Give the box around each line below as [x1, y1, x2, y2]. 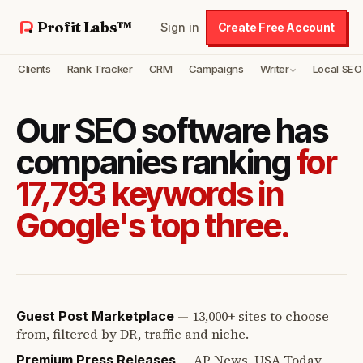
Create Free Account [217, 20, 335, 34]
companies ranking [16, 142, 297, 182]
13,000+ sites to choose [192, 307, 329, 325]
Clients [18, 62, 51, 75]
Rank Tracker [66, 62, 133, 75]
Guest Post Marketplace [16, 308, 177, 324]
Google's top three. [16, 205, 291, 246]
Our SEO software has [16, 110, 328, 151]
